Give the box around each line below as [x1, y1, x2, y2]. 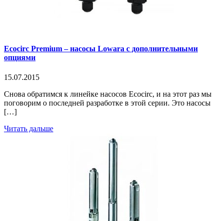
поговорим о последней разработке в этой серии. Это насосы [4, 98, 211, 107]
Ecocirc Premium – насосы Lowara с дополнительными [4, 44, 198, 53]
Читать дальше [4, 124, 53, 133]
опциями [4, 53, 36, 62]
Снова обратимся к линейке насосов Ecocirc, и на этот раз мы [4, 89, 212, 98]
